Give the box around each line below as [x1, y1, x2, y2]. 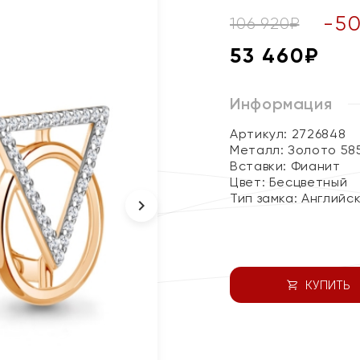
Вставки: [230, 158, 291, 174]
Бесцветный [268, 174, 348, 190]
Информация [230, 94, 333, 113]
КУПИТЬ [305, 278, 350, 292]
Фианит [290, 158, 341, 174]
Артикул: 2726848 [230, 126, 346, 141]
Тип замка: [230, 190, 302, 206]
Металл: [230, 142, 288, 157]
